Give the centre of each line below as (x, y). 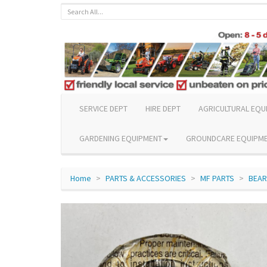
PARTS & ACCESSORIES (146, 178)
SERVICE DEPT (103, 108)
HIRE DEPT (163, 108)
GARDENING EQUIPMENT (121, 138)
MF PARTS (217, 178)
